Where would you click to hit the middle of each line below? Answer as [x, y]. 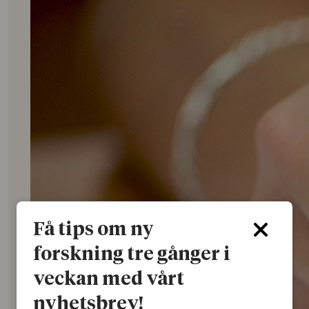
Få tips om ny [93, 230]
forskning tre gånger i [132, 255]
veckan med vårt [109, 279]
